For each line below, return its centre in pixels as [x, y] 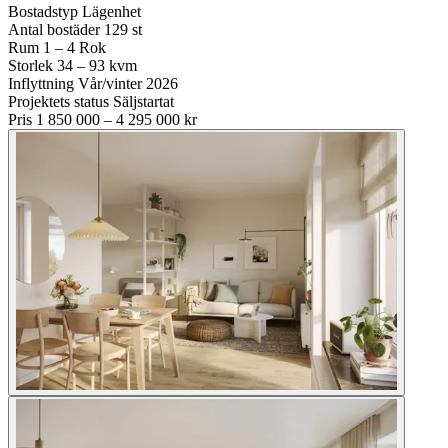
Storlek [30, 65]
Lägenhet [111, 11]
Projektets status [58, 101]
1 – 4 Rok [74, 47]
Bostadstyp [43, 11]
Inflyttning [41, 83]
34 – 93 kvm [97, 65]
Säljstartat [143, 101]
